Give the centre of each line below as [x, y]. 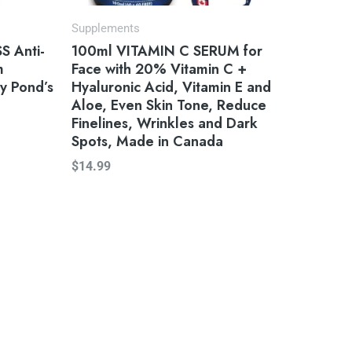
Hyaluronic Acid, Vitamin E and [171, 87]
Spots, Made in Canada [147, 141]
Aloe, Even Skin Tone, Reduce [169, 105]
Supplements [106, 29]
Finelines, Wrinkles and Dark [165, 123]
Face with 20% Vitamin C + [159, 69]
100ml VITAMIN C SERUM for [167, 51]
